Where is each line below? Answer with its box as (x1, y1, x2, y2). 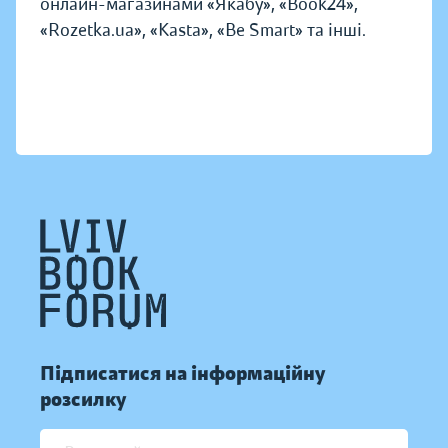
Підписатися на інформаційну (40, 361, 325, 387)
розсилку (40, 387, 126, 413)
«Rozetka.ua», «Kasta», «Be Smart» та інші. (40, 19, 366, 42)
